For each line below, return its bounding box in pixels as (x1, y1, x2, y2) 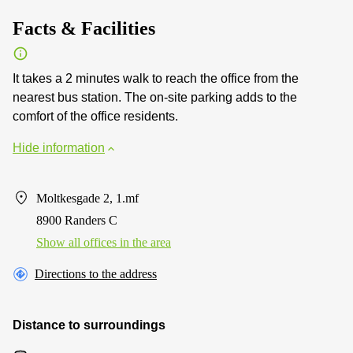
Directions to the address (35, 267, 157, 281)
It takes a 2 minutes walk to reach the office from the (13, 72, 299, 85)
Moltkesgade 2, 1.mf (36, 191, 139, 205)
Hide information (13, 141, 105, 154)
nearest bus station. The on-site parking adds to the (13, 91, 297, 104)
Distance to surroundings (13, 318, 165, 332)
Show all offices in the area (36, 236, 171, 249)
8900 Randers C (36, 214, 117, 227)
